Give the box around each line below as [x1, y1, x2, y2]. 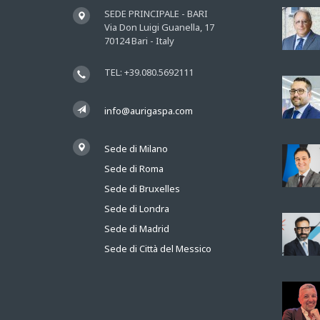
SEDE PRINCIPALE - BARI [104, 7, 208, 21]
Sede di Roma [104, 162, 164, 176]
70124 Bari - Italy [104, 34, 174, 48]
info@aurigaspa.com [104, 104, 193, 118]
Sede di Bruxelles [104, 182, 180, 196]
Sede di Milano [104, 142, 168, 156]
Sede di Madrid [104, 222, 169, 236]
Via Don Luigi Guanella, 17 [104, 21, 214, 34]
